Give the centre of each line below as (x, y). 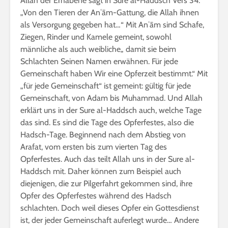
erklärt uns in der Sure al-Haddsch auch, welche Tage (111, 110)
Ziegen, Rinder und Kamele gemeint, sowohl (96, 37)
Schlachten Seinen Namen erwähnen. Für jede (99, 61)
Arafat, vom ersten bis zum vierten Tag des (94, 147)
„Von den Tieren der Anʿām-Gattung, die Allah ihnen (110, 12)
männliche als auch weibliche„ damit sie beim (98, 49)
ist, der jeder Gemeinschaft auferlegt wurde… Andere (110, 220)
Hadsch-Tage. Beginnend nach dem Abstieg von (103, 134)
